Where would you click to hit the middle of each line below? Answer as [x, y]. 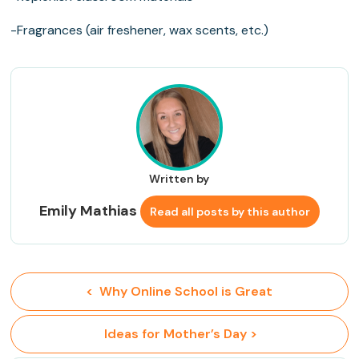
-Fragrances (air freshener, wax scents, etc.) [140, 30]
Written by [179, 179]
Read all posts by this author [230, 212]
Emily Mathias [89, 211]
